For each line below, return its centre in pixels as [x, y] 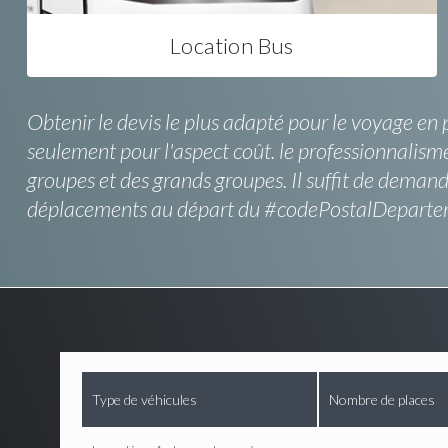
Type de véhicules [144, 400]
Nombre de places [381, 400]
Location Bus [232, 46]
